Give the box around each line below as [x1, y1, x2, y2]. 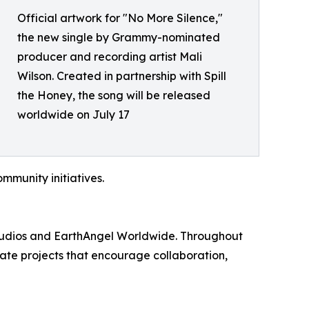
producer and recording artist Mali [17, 50, 202, 63]
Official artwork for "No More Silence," [17, 11, 223, 25]
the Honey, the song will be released [17, 88, 210, 102]
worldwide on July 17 [17, 108, 130, 121]
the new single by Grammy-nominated [17, 30, 220, 44]
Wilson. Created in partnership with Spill [17, 69, 226, 83]
